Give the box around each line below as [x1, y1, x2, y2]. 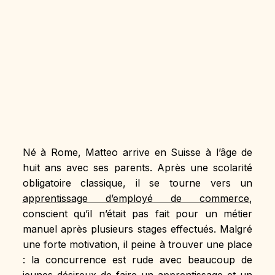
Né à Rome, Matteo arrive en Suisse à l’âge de [22, 145, 253, 158]
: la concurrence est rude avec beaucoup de [22, 253, 253, 266]
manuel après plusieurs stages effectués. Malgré [22, 222, 253, 235]
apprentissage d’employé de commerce [22, 192, 250, 204]
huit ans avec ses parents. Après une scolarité [22, 161, 253, 174]
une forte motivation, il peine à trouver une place [22, 238, 253, 250]
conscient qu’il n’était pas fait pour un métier [22, 207, 253, 220]
